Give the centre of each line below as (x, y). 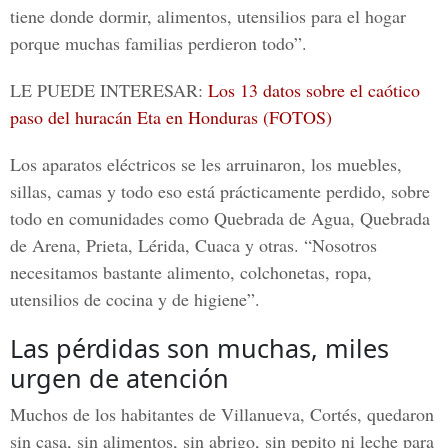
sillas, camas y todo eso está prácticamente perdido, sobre (220, 191)
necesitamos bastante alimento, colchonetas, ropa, (191, 272)
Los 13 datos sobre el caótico (314, 90)
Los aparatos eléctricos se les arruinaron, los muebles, (206, 164)
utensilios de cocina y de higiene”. (135, 299)
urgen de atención (119, 378)
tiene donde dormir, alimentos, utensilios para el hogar (208, 16)
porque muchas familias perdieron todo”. (158, 43)
